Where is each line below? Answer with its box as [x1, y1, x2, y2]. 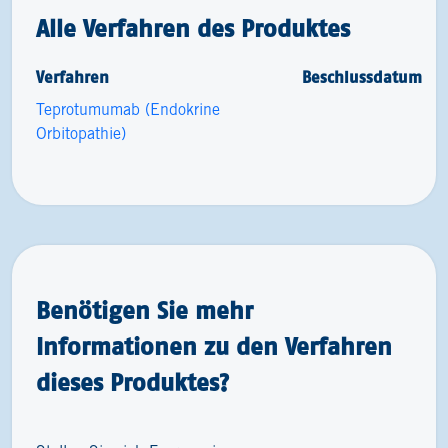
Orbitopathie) [36, 127, 126, 142]
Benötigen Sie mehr [36, 297, 253, 324]
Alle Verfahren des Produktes [36, 15, 350, 42]
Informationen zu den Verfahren [36, 333, 392, 360]
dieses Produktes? [36, 369, 229, 396]
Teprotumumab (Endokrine [36, 103, 220, 118]
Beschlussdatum [302, 68, 423, 86]
